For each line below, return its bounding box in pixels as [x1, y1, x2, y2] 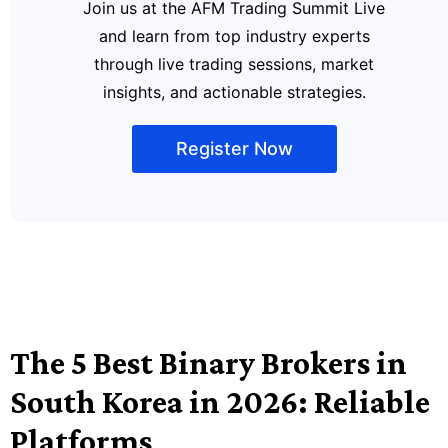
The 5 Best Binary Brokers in [10, 344, 407, 382]
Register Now [175, 138, 293, 160]
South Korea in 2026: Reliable [10, 383, 430, 421]
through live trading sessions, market [94, 54, 374, 74]
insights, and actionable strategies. [102, 82, 366, 102]
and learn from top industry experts [98, 26, 370, 46]
